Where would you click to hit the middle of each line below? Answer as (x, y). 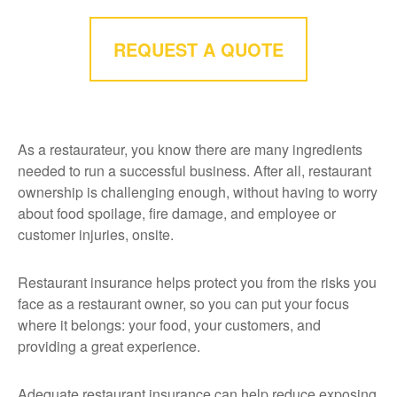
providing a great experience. (111, 346)
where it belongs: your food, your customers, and (169, 325)
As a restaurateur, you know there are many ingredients (190, 149)
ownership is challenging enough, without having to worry (198, 192)
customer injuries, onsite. (96, 234)
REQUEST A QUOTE (198, 49)
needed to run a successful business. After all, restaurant (195, 171)
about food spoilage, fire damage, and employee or (177, 213)
